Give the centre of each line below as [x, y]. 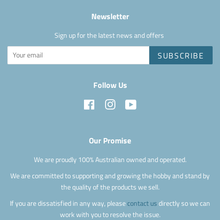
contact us [143, 203]
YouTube [148, 104]
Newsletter [110, 16]
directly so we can [184, 203]
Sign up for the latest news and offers [110, 35]
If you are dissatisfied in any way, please [69, 203]
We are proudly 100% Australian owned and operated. [110, 159]
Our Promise [110, 140]
